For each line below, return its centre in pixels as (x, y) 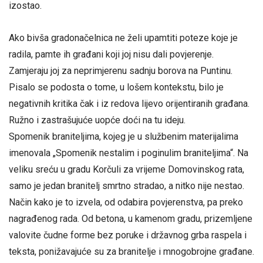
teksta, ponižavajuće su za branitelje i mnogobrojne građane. (131, 252)
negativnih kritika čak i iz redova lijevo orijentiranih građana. (129, 104)
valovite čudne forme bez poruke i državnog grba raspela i (128, 235)
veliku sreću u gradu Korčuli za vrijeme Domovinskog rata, (127, 170)
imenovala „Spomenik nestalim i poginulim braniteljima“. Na (129, 153)
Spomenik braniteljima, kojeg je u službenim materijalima (124, 137)
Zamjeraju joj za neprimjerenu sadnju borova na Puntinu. (121, 71)
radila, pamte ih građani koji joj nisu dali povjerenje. (111, 55)
